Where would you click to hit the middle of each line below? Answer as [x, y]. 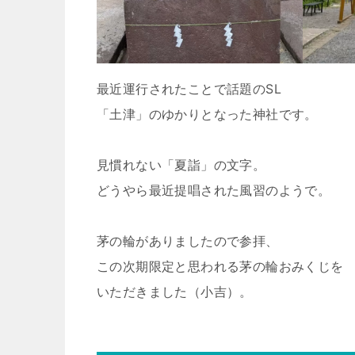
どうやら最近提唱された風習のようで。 [214, 190]
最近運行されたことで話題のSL [189, 88]
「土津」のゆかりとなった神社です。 [207, 114]
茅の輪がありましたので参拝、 [188, 240]
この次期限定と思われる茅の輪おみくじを [220, 266]
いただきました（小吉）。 [175, 291]
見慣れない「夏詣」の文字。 [181, 164]
